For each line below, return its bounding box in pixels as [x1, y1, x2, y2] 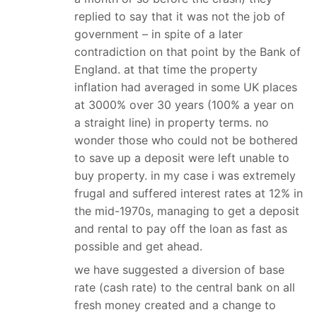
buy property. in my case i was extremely [74, 168, 296, 183]
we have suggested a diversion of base [74, 262, 284, 277]
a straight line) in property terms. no [74, 115, 269, 129]
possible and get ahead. [74, 238, 202, 253]
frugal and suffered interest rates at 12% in [74, 185, 303, 200]
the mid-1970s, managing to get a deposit [74, 203, 299, 218]
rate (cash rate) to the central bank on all [74, 279, 295, 294]
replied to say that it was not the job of [74, 8, 285, 23]
